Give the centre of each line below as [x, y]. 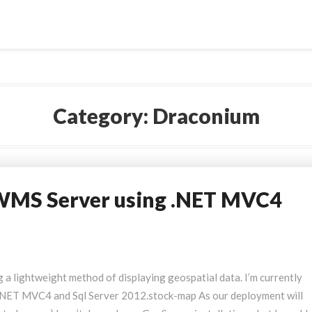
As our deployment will [251, 295]
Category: [102, 116]
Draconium [206, 116]
